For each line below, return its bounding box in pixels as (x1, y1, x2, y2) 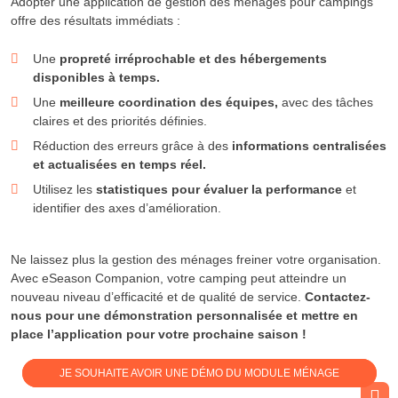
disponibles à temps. (33, 69, 160, 84)
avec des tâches (278, 94, 373, 109)
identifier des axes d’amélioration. (33, 200, 221, 215)
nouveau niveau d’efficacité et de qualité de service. (11, 289, 305, 304)
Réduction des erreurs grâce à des (33, 138, 228, 153)
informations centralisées (228, 138, 386, 153)
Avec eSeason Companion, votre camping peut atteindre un (11, 270, 346, 285)
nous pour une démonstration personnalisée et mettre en (11, 307, 358, 322)
